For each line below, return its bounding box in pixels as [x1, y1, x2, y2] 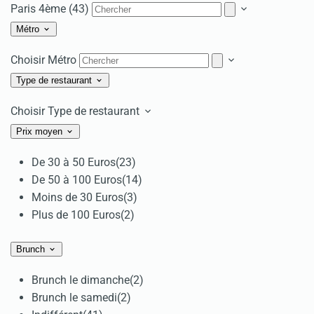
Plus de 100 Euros [32, 207, 121, 221]
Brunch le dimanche [32, 273, 130, 287]
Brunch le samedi [32, 290, 117, 304]
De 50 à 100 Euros [32, 172, 122, 186]
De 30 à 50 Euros [32, 155, 116, 169]
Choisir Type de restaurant [11, 104, 142, 118]
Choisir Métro [11, 53, 79, 67]
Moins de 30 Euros [32, 190, 123, 204]
